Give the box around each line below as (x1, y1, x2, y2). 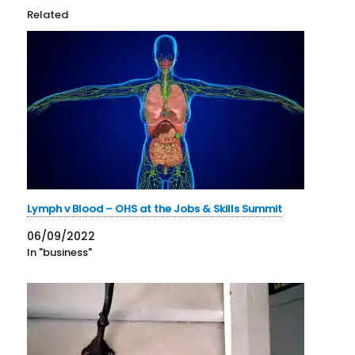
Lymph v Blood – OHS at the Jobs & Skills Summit (27, 201, 283, 217)
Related (27, 7, 69, 23)
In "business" (27, 245, 93, 261)
